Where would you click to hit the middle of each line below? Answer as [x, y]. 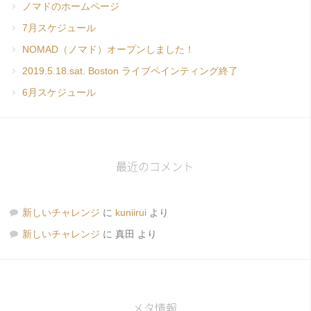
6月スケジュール [59, 92]
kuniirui [131, 212]
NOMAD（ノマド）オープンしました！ [108, 49]
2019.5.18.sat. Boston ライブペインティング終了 [130, 70]
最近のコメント [155, 166]
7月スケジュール [59, 27]
